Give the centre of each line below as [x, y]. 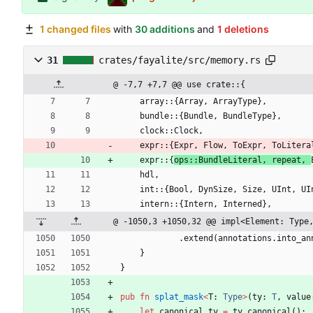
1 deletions [243, 29]
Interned [242, 204]
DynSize [216, 190]
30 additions [165, 29]
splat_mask [179, 297]
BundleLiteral [230, 160]
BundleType [247, 116]
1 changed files [75, 29]
